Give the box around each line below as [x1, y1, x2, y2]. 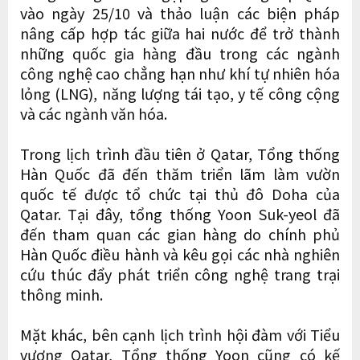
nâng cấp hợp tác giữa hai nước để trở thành [20, 22, 340, 43]
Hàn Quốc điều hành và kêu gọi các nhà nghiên [20, 243, 340, 264]
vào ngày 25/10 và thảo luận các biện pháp [20, 2, 340, 23]
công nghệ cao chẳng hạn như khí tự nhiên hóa [20, 62, 340, 84]
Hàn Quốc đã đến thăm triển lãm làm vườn [20, 162, 340, 184]
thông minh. [20, 283, 103, 305]
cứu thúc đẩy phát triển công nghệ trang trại [20, 263, 340, 284]
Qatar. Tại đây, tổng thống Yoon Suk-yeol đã [20, 202, 340, 224]
